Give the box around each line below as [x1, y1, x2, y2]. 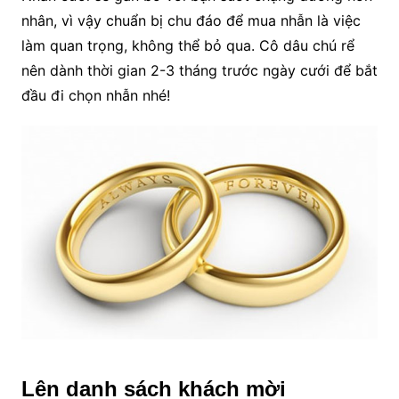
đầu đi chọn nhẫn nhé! [20, 85, 170, 104]
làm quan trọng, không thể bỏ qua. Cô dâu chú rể [20, 36, 354, 54]
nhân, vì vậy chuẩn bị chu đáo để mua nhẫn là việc [20, 11, 361, 29]
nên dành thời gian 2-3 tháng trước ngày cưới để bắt [20, 61, 378, 79]
